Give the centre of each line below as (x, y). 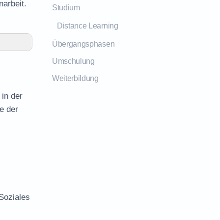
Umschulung (73, 61)
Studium (66, 8)
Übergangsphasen (83, 44)
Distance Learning (88, 26)
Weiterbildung (75, 78)
